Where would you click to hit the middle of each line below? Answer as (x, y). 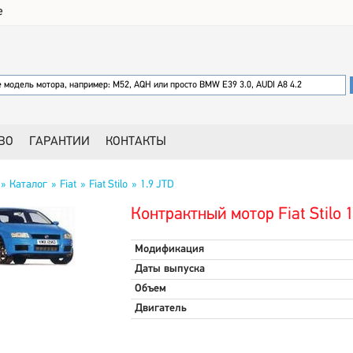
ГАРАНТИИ (59, 142)
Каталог (28, 185)
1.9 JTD (157, 185)
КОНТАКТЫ (136, 142)
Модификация (169, 249)
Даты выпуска (169, 269)
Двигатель (160, 308)
